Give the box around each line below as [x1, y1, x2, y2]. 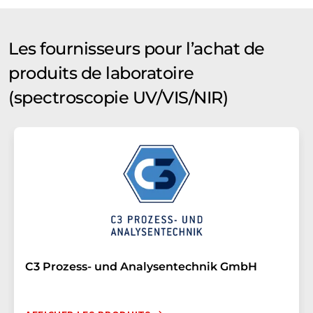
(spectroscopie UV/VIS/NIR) [8, 87, 228, 108]
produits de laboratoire [8, 62, 194, 83]
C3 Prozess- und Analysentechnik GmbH [25, 259, 257, 273]
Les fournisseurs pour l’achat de [8, 38, 265, 59]
